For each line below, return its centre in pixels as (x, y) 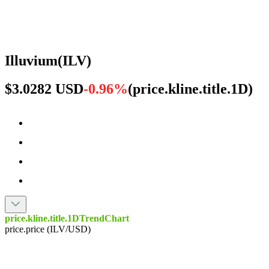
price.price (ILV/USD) (48, 229)
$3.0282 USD (44, 89)
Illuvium (31, 60)
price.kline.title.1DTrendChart (67, 218)
